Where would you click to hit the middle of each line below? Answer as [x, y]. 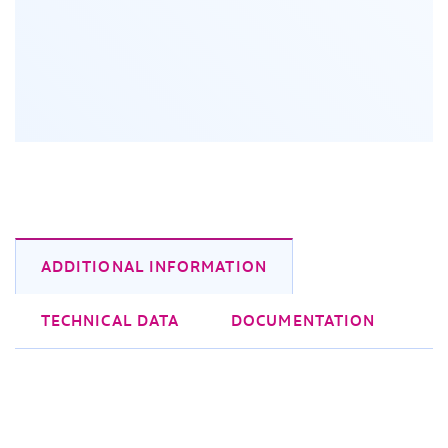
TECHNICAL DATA [110, 321]
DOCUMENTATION [303, 321]
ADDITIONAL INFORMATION [154, 267]
